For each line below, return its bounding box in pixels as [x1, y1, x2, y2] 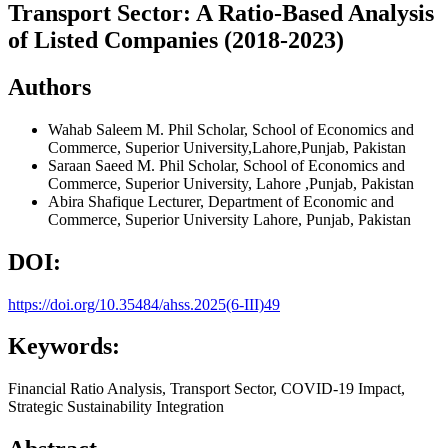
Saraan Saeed [48, 156, 137, 174]
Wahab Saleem [48, 120, 146, 138]
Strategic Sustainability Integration [8, 398, 224, 416]
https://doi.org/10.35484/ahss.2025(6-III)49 [8, 295, 280, 313]
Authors [8, 73, 91, 100]
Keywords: [8, 333, 120, 360]
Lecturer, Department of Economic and [148, 192, 394, 210]
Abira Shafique [48, 192, 148, 210]
